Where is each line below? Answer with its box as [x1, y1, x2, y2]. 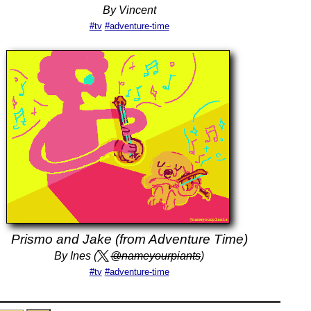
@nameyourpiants [110, 250, 201, 262]
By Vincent [102, 4, 156, 16]
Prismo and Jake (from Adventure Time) [10, 232, 248, 246]
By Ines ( [54, 250, 98, 262]
